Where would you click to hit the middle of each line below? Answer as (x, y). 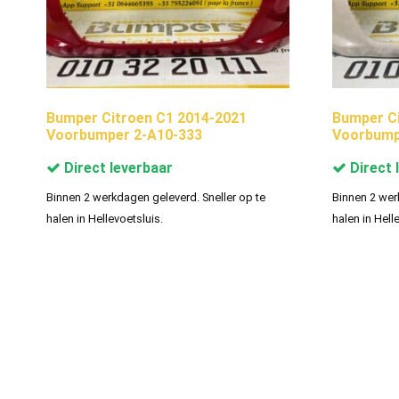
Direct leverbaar (117, 167)
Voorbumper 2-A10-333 (124, 134)
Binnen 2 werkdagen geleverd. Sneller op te (156, 197)
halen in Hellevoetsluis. (105, 218)
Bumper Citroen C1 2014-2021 (147, 118)
